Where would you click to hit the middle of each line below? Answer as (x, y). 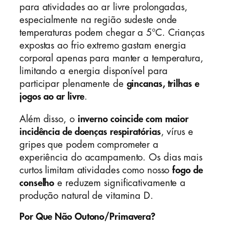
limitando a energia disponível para (94, 71)
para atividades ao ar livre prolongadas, (104, 7)
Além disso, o (49, 119)
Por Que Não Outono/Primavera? (88, 217)
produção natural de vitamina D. (86, 196)
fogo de (188, 170)
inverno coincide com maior (133, 119)
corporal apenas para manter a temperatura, (111, 59)
